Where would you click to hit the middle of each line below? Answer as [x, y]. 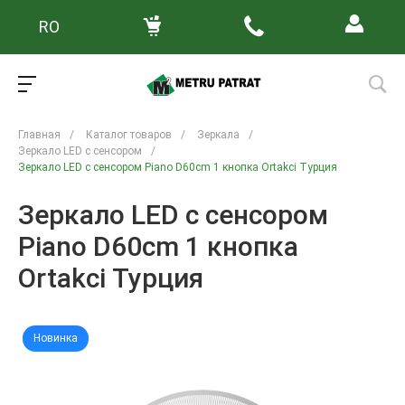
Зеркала [218, 135]
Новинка [56, 338]
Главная [39, 135]
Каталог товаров [129, 135]
